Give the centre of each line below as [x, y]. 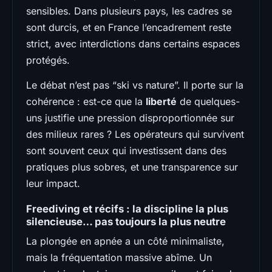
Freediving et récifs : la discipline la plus [127, 209]
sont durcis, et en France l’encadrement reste [129, 27]
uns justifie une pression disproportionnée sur [130, 117]
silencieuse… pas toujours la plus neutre [126, 221]
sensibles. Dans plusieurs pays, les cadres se [129, 11]
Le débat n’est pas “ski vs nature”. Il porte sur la [135, 85]
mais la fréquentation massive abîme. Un [119, 257]
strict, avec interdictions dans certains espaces [133, 43]
